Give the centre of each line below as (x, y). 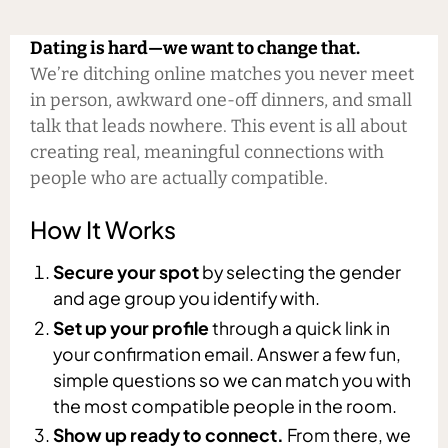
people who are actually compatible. (178, 178)
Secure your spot (126, 271)
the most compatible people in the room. (225, 405)
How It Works (102, 228)
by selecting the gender (300, 271)
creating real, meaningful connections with (206, 152)
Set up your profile (131, 327)
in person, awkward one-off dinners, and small (220, 100)
